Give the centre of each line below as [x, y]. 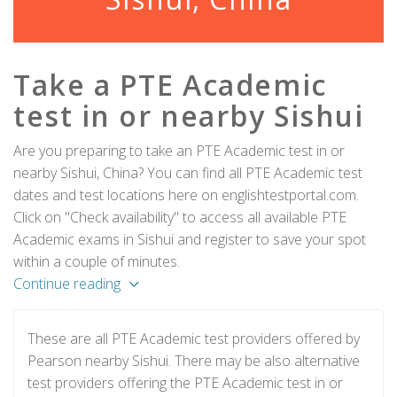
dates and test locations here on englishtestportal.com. [186, 195]
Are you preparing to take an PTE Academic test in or [179, 151]
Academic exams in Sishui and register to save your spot [190, 239]
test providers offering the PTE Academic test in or [185, 383]
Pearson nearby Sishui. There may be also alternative [194, 361]
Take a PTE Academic [170, 85]
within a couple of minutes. [97, 261]
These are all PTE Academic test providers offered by [194, 339]
